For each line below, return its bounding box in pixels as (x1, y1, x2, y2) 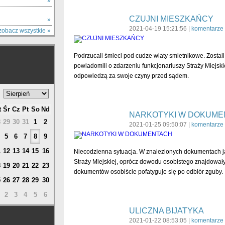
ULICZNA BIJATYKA (129, 206, 204, 215)
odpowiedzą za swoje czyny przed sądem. (73, 72, 189, 79)
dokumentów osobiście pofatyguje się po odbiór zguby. (73, 168, 223, 175)
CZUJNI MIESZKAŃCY (129, 15, 213, 23)
